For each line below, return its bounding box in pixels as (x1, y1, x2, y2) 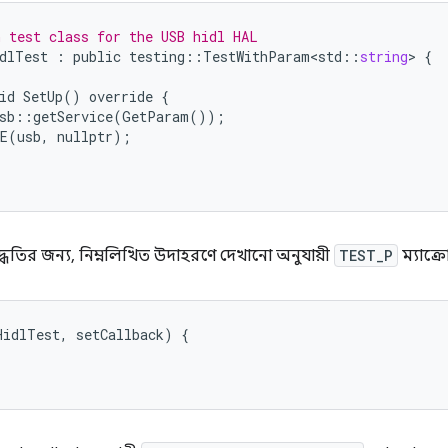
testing (129, 47, 185, 66)
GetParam (122, 107, 189, 126)
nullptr (57, 127, 113, 146)
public (73, 47, 121, 66)
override (89, 87, 153, 106)
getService (33, 107, 113, 126)
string (360, 47, 408, 66)
